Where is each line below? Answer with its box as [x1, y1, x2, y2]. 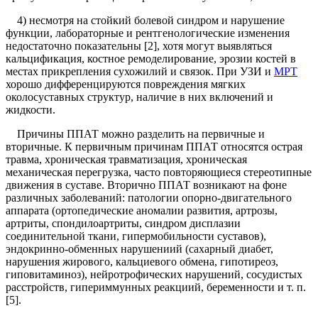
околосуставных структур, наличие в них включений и [6, 91, 273, 104]
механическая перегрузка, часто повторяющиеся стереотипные [6, 166, 312, 179]
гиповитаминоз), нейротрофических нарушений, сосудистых [6, 268, 302, 281]
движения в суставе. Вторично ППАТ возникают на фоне [6, 179, 287, 192]
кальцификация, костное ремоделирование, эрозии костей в [6, 53, 296, 65]
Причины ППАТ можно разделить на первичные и [6, 128, 265, 141]
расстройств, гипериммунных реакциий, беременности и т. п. [6, 281, 306, 294]
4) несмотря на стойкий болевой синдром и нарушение [6, 14, 285, 27]
